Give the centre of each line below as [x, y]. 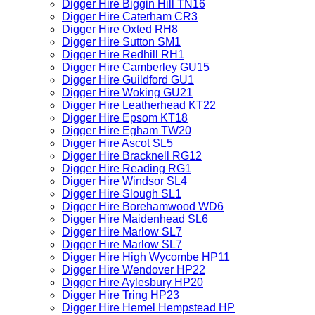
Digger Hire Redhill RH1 [123, 54]
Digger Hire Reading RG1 [127, 168]
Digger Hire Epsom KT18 [125, 118]
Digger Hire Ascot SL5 [117, 143]
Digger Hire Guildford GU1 [128, 80]
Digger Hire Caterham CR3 [130, 17]
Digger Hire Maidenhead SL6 [135, 219]
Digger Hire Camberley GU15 [136, 67]
